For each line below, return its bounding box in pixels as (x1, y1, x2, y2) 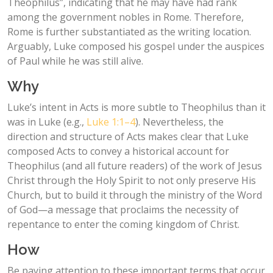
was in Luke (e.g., (7, 115, 87, 129)
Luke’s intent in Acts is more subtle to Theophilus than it (7, 100, 266, 114)
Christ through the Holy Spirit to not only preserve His (7, 173, 256, 187)
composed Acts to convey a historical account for (7, 144, 229, 158)
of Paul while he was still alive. (7, 54, 143, 68)
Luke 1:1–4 (87, 115, 135, 129)
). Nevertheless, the (135, 115, 224, 129)
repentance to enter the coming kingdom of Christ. (7, 217, 239, 231)
